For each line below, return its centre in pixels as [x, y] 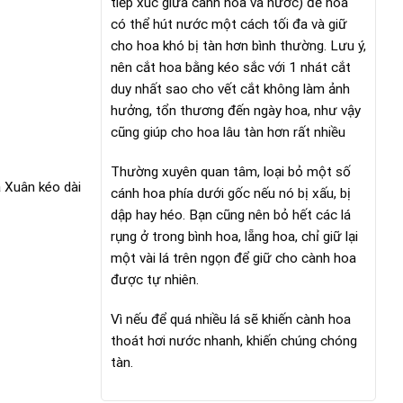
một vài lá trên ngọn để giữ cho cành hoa [233, 258]
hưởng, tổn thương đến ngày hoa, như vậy [236, 111]
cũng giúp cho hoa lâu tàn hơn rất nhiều [228, 133]
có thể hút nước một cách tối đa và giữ [229, 25]
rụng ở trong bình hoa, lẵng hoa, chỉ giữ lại [234, 236]
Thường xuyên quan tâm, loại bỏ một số [231, 171]
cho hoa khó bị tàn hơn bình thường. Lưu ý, [238, 46]
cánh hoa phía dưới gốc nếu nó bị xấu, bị [231, 193]
